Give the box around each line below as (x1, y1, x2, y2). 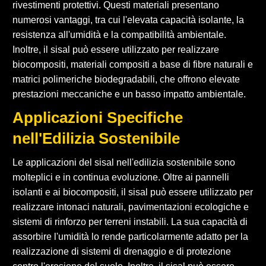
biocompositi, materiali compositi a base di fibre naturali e (12, 59, 253, 69)
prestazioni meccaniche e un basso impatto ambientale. (12, 88, 246, 99)
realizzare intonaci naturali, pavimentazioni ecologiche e (12, 201, 249, 212)
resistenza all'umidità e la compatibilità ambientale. (12, 29, 226, 40)
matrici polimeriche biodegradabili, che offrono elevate (12, 74, 240, 84)
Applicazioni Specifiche (12, 108, 183, 126)
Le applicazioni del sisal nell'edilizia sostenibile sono (12, 157, 235, 167)
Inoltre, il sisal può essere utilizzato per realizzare (12, 44, 219, 55)
